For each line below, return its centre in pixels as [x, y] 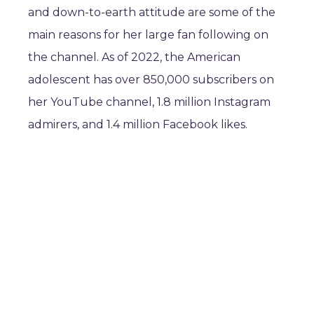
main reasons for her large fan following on [148, 35]
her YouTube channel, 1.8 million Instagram [149, 102]
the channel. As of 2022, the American [134, 57]
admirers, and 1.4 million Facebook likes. [138, 124]
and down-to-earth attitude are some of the [152, 12]
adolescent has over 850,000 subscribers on [151, 80]
